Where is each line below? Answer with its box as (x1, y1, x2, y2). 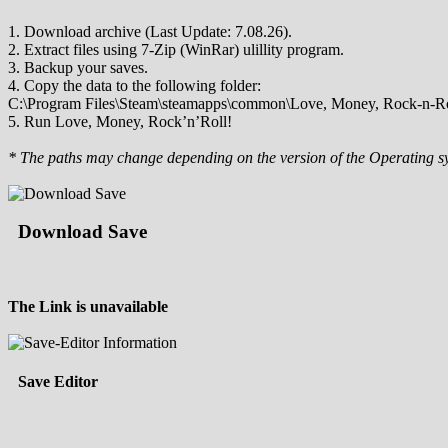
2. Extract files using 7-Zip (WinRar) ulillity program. (8, 40, 344, 58)
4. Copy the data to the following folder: (8, 76, 261, 94)
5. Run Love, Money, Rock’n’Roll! (8, 112, 232, 130)
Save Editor (18, 373, 98, 391)
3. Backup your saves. (8, 58, 148, 76)
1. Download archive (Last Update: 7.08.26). (8, 22, 292, 40)
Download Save (18, 221, 147, 243)
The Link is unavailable (8, 298, 168, 316)
